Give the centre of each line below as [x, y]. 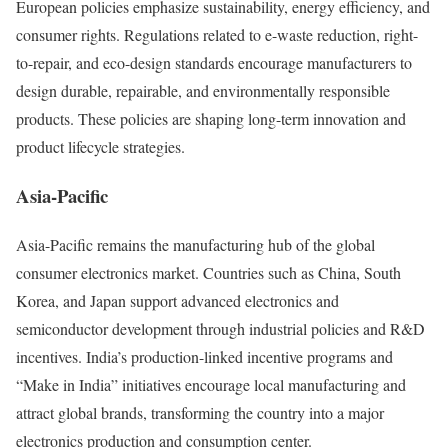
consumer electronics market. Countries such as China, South [208, 272]
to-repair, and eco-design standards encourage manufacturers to [214, 63]
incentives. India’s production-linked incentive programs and [204, 356]
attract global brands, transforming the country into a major [200, 412]
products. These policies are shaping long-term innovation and [211, 119]
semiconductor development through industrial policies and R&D [220, 328]
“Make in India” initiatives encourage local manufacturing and [211, 384]
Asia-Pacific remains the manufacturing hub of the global [195, 244]
